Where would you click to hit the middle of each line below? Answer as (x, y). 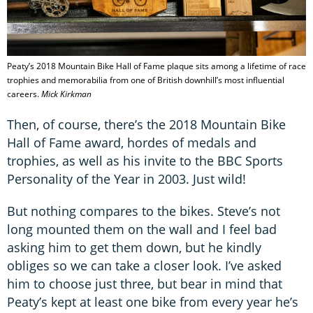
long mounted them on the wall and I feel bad (142, 229)
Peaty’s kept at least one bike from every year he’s (153, 301)
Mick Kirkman (66, 94)
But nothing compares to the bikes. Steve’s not (144, 211)
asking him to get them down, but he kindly (134, 247)
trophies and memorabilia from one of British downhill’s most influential (146, 80)
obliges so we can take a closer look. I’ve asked (144, 265)
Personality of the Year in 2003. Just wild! (126, 179)
